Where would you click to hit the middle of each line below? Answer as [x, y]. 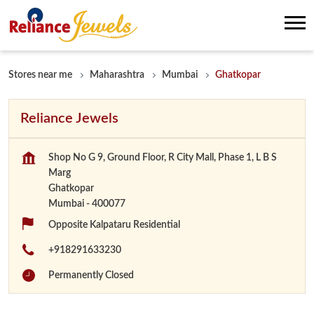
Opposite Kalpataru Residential [114, 225]
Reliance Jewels [69, 118]
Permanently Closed [91, 275]
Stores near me [40, 75]
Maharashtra [117, 75]
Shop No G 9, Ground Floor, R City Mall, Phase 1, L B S [163, 158]
